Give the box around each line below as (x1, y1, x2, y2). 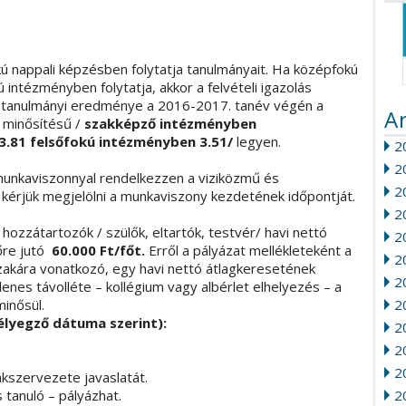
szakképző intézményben (84, 113, 257, 132)
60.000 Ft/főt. (52, 240, 150, 259)
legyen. (237, 131, 282, 150)
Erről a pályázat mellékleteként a (149, 240, 353, 259)
